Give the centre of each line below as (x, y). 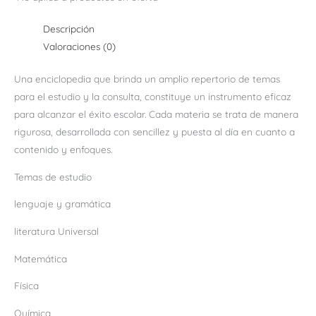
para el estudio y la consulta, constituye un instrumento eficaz (153, 96)
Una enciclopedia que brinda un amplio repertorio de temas (147, 78)
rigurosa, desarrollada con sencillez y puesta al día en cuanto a (154, 131)
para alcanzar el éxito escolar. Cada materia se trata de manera (156, 114)
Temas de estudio (53, 176)
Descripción (69, 29)
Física (26, 286)
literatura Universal (56, 231)
